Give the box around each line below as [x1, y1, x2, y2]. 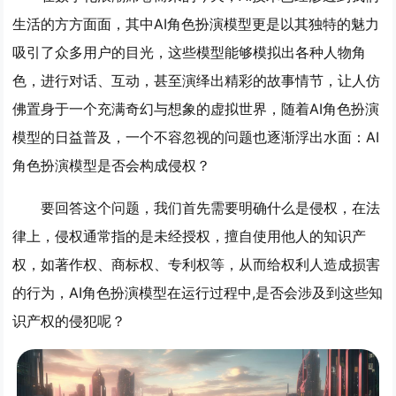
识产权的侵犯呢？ [12, 312, 126, 330]
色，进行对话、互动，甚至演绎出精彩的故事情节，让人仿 [12, 72, 381, 89]
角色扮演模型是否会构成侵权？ [12, 156, 211, 174]
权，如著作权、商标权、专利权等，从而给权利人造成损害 [12, 255, 381, 273]
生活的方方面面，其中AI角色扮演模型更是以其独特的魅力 [12, 15, 380, 33]
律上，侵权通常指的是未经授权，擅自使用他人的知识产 [12, 227, 367, 245]
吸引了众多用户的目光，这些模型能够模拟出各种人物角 [12, 43, 367, 61]
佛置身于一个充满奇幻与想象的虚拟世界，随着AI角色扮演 [12, 100, 380, 118]
